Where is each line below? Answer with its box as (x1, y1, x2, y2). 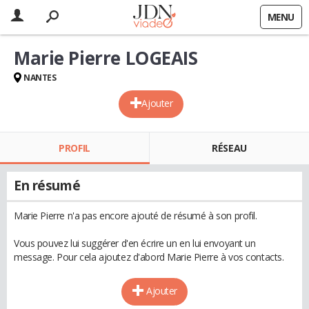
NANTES (23, 72, 57, 83)
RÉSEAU (212, 141, 247, 154)
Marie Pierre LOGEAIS (14, 46, 198, 70)
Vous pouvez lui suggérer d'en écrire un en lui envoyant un (14, 237, 256, 250)
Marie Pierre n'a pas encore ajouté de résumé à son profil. (14, 209, 257, 222)
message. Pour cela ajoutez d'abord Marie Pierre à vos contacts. (14, 250, 284, 263)
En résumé (14, 177, 81, 195)
